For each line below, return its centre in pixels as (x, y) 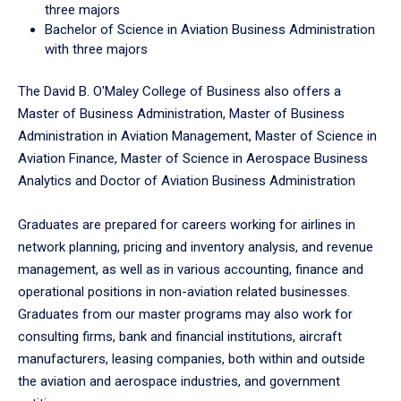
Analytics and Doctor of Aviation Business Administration (187, 181)
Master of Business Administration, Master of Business (181, 114)
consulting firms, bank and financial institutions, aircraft (180, 337)
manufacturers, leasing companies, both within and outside (192, 359)
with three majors (96, 49)
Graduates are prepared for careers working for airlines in (187, 225)
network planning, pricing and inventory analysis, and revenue (196, 247)
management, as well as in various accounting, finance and (191, 269)
